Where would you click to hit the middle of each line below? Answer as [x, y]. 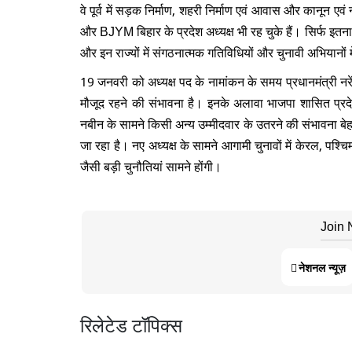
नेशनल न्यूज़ [322, 267]
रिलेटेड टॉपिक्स [131, 324]
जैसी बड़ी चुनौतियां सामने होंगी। [151, 165]
